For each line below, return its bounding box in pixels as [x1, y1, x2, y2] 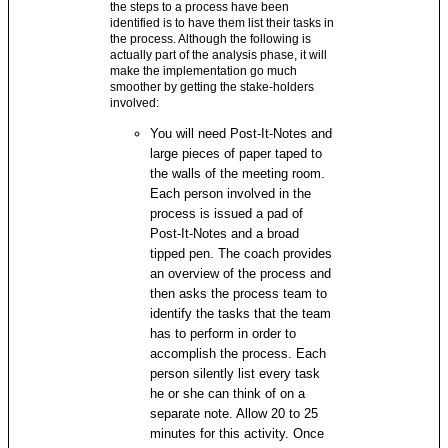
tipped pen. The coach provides [150, 245, 333, 261]
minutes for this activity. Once [150, 425, 325, 441]
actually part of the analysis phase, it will [110, 47, 328, 62]
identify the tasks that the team [150, 305, 332, 321]
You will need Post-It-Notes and [150, 125, 333, 141]
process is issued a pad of [150, 205, 304, 221]
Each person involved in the [150, 185, 312, 201]
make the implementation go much [110, 63, 298, 78]
